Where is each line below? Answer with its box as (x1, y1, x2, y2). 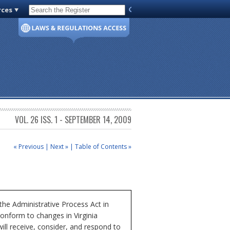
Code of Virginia (33, 7, 82, 16)
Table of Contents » (75, 142, 131, 151)
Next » (50, 142, 68, 151)
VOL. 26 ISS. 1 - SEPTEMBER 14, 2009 (15, 113, 131, 126)
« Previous (13, 142, 44, 151)
